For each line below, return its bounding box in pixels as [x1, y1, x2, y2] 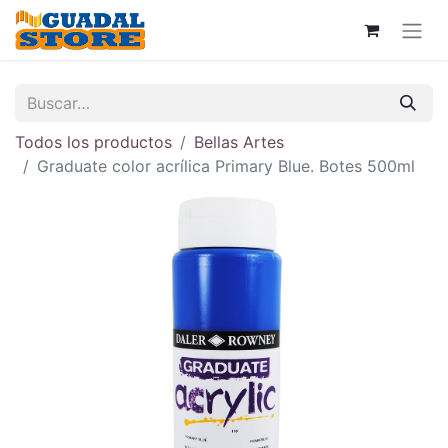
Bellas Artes [194, 131, 284, 152]
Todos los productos [15, 131, 172, 152]
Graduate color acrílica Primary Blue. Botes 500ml [37, 155, 415, 176]
